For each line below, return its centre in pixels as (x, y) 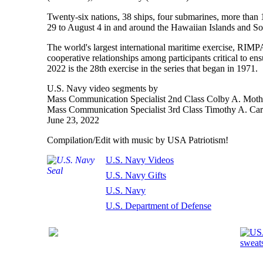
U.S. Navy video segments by (102, 88)
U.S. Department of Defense (159, 206)
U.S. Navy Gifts (136, 175)
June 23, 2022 (73, 120)
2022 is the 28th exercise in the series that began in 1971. (152, 68)
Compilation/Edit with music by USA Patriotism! (138, 140)
